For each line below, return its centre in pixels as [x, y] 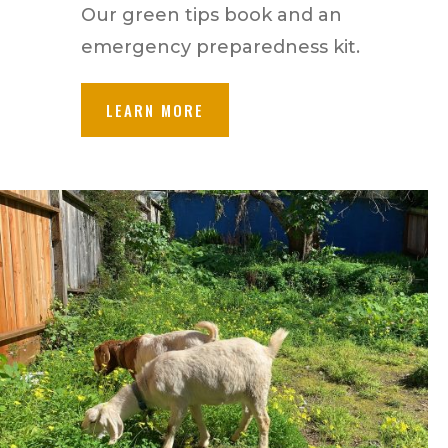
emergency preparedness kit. [220, 47]
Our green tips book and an [211, 15]
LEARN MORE [154, 109]
